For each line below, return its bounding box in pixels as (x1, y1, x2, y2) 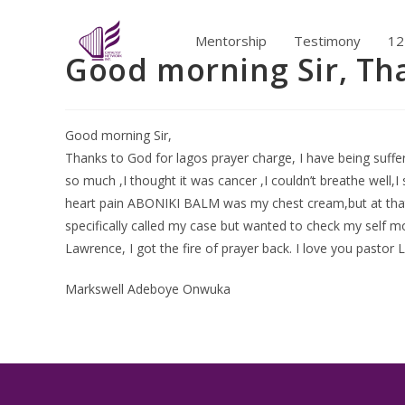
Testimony (293, 31, 361, 50)
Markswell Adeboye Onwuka (65, 280, 231, 298)
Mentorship (194, 31, 267, 50)
